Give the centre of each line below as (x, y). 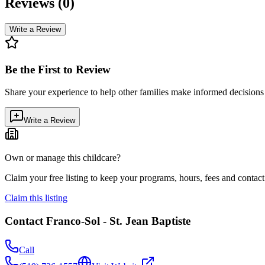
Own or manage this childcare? (63, 158)
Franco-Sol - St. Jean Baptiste (118, 221)
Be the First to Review (58, 69)
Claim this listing (36, 198)
